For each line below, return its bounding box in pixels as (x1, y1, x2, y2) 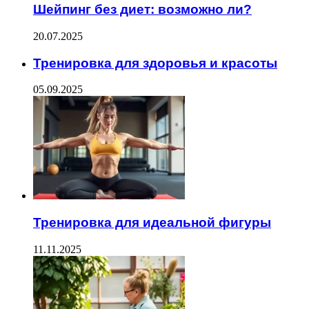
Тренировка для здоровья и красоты (33, 55, 277, 70)
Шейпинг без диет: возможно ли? (33, 2, 252, 17)
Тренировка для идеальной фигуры (33, 215, 271, 230)
